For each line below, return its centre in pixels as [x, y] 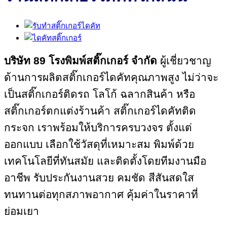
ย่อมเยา [22, 211]
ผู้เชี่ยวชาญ [184, 60]
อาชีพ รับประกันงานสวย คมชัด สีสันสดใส [99, 177]
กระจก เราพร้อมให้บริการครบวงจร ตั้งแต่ [98, 127]
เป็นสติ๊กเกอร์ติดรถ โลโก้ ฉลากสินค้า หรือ [100, 94]
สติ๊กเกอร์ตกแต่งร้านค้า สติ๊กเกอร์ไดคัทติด [100, 110]
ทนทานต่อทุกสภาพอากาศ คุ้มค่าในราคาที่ [101, 194]
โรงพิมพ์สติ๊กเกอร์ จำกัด [103, 60]
